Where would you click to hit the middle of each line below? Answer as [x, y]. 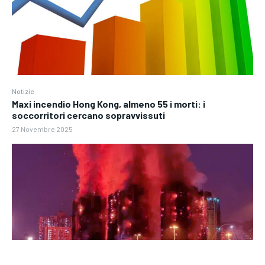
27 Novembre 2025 [42, 129]
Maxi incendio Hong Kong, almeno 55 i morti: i [109, 104]
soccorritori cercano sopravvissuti [88, 115]
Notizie [23, 91]
